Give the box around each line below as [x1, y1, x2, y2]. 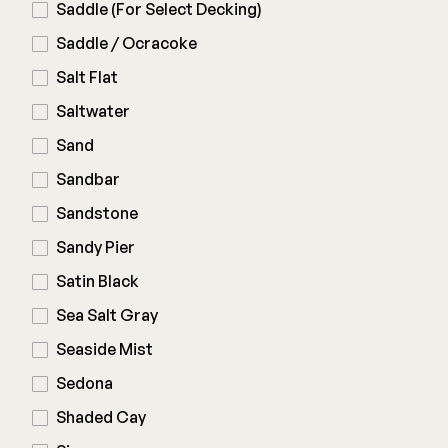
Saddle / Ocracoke [56, 33, 197, 53]
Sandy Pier [56, 237, 135, 257]
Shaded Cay [56, 407, 146, 427]
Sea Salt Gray [56, 305, 158, 325]
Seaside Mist [56, 339, 153, 359]
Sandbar [56, 169, 120, 189]
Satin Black [56, 271, 139, 291]
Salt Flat [56, 67, 118, 87]
